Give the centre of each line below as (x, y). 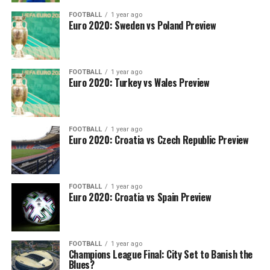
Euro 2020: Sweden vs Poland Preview (142, 25)
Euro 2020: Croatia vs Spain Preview (140, 197)
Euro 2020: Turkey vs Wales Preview (139, 83)
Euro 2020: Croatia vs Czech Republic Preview (159, 140)
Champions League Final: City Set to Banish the (160, 254)
